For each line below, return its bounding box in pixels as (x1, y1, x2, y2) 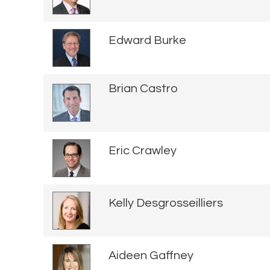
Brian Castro (108, 82, 178, 95)
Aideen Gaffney (108, 250, 193, 262)
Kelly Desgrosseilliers (108, 197, 223, 210)
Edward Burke (108, 34, 186, 47)
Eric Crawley (108, 145, 177, 157)
